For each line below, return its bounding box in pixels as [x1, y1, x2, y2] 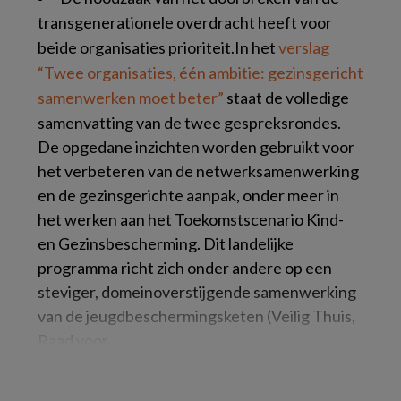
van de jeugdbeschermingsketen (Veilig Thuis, [38, 306, 355, 326]
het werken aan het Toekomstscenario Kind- [38, 209, 344, 229]
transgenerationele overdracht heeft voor [38, 13, 332, 32]
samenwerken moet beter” [38, 88, 224, 107]
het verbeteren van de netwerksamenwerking [38, 161, 359, 181]
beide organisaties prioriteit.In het [38, 38, 278, 57]
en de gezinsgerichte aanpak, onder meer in [38, 185, 339, 205]
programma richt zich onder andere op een [38, 258, 332, 277]
